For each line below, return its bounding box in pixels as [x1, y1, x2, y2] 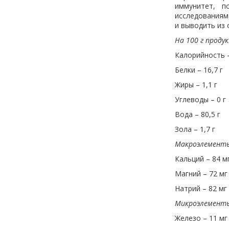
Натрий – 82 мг [175, 184, 227, 193]
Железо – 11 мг [175, 213, 227, 223]
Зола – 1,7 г [175, 124, 215, 134]
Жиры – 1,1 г [175, 80, 217, 89]
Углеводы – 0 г [175, 95, 226, 104]
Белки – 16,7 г [175, 65, 223, 75]
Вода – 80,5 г [175, 109, 220, 119]
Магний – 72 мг [175, 169, 227, 178]
